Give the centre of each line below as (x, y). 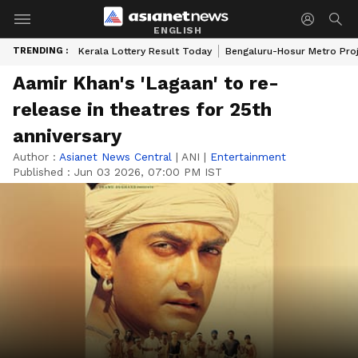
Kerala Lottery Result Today (145, 51)
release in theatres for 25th (142, 109)
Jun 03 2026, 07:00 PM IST (148, 172)
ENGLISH (178, 30)
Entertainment (248, 157)
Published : (44, 172)
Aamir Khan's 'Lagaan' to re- (146, 83)
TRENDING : (40, 51)
